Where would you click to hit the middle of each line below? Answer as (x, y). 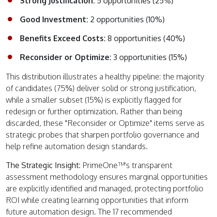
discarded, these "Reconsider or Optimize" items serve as (105, 123)
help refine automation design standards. (77, 147)
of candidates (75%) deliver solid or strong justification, (101, 88)
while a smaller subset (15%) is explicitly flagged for (94, 100)
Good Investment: (55, 20)
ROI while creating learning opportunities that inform (97, 200)
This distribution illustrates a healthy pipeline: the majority (105, 77)
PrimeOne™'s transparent (127, 165)
